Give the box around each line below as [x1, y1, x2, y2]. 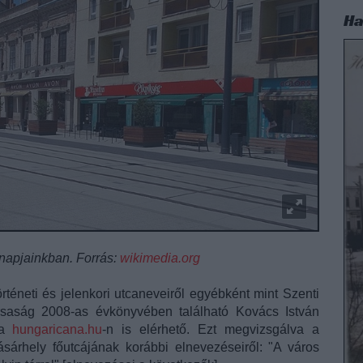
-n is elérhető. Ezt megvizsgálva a [102, 322, 320, 336]
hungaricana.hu [12, 322, 103, 336]
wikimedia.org [120, 250, 200, 265]
